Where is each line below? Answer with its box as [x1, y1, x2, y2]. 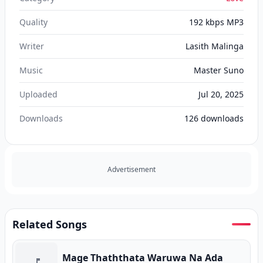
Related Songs [12, 217, 87, 231]
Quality [19, 16, 48, 28]
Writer [19, 41, 44, 52]
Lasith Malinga [186, 41, 244, 52]
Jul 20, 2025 [198, 89, 244, 100]
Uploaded [19, 89, 58, 100]
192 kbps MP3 [189, 16, 244, 28]
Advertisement [107, 164, 156, 174]
